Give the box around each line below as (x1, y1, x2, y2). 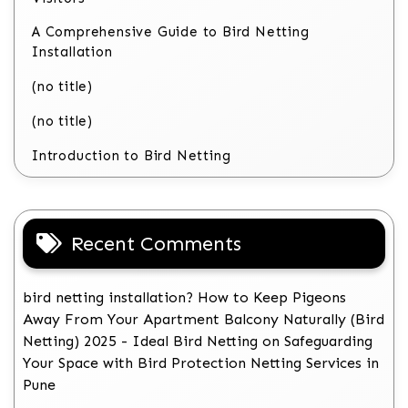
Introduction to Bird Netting (32, 148, 231, 165)
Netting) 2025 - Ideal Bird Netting (23, 332, 258, 351)
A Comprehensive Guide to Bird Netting (32, 24, 310, 41)
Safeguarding (284, 332, 372, 351)
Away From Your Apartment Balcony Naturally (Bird (23, 311, 384, 329)
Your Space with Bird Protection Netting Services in (23, 354, 379, 372)
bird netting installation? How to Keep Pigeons (23, 289, 346, 307)
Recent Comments (71, 231, 241, 257)
